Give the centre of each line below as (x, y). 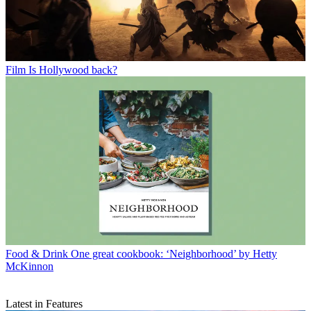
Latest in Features (44, 303)
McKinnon (30, 266)
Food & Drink (37, 253)
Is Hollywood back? (73, 69)
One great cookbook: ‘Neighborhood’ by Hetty (174, 253)
